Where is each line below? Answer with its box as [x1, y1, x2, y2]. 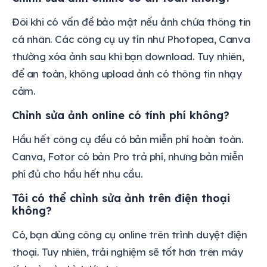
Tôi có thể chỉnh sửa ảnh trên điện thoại [12, 191, 230, 206]
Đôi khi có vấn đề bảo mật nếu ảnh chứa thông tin [12, 15, 251, 29]
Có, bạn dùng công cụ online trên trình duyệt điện [12, 228, 247, 241]
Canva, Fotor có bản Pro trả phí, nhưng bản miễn [12, 150, 244, 163]
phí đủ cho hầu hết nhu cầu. [12, 167, 143, 181]
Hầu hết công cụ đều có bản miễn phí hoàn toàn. [12, 133, 244, 146]
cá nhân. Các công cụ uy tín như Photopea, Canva [12, 33, 250, 46]
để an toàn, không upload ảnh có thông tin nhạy [12, 67, 242, 80]
